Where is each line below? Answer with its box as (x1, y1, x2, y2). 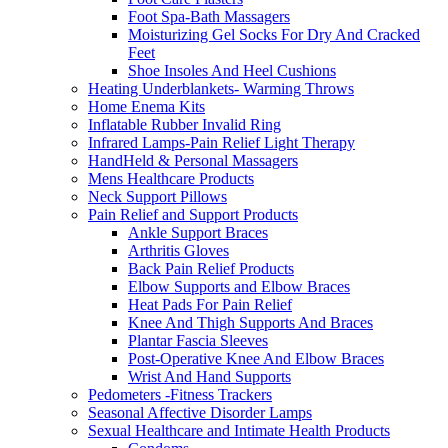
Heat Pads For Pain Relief (128, 295, 292, 313)
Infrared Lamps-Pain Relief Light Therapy (88, 133, 355, 151)
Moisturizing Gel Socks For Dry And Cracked (128, 25, 420, 43)
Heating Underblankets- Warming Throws (88, 79, 354, 97)
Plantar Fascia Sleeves (128, 331, 268, 349)
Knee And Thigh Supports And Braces (128, 313, 373, 331)
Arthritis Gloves (128, 241, 229, 259)
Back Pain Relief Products (128, 259, 294, 277)
